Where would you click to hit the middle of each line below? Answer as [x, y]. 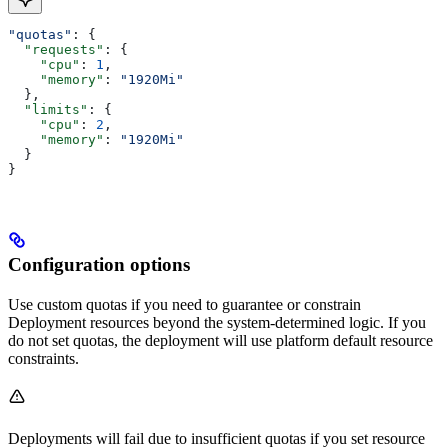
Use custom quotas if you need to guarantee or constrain [184, 304]
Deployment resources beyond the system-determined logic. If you [217, 322]
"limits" [56, 109]
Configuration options [99, 264]
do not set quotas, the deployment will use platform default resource [220, 340]
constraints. [43, 358]
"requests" [64, 49]
